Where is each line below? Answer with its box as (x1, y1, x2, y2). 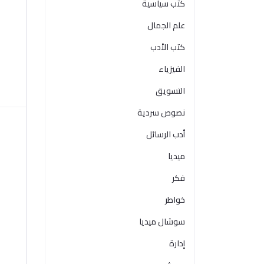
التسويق (156, 83, 185, 98)
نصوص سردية (137, 105, 185, 120)
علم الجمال (147, 18, 185, 33)
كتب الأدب (150, 39, 185, 55)
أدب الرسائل (146, 127, 185, 142)
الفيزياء (159, 61, 185, 77)
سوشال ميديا (139, 214, 185, 229)
